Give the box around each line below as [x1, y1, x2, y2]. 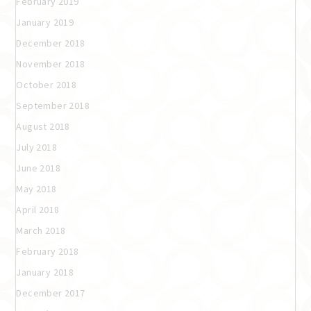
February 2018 [16, 244, 79, 258]
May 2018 [16, 182, 57, 195]
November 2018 [16, 57, 85, 70]
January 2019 [16, 15, 74, 28]
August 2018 [16, 119, 70, 133]
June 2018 [16, 161, 60, 174]
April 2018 [16, 203, 60, 216]
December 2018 [16, 36, 85, 49]
